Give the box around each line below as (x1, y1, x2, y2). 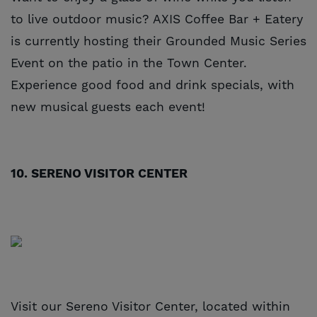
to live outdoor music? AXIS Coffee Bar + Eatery (11, 11, 303, 28)
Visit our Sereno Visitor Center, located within (11, 299, 290, 315)
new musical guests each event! (11, 99, 205, 115)
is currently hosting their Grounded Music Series (11, 33, 306, 50)
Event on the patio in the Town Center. (11, 55, 247, 71)
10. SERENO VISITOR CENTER (11, 166, 188, 182)
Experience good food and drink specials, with (11, 77, 294, 93)
